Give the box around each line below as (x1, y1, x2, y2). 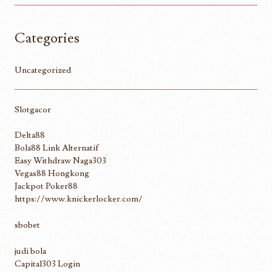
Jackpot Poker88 (15, 180, 78, 192)
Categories (15, 29, 80, 47)
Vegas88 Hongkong (15, 168, 89, 180)
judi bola (15, 245, 46, 257)
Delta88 (15, 129, 45, 141)
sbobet (15, 219, 40, 231)
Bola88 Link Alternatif (15, 142, 99, 154)
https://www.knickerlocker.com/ (15, 193, 143, 205)
